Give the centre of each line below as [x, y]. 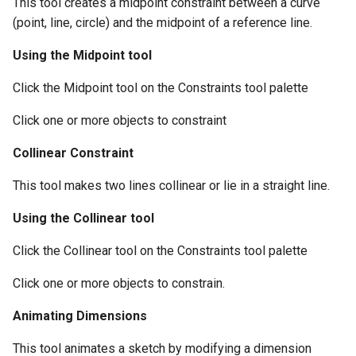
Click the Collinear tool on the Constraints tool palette [160, 251]
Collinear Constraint [73, 153]
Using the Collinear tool [83, 219]
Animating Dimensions [80, 316]
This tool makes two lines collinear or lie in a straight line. [171, 186]
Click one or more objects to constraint [120, 121]
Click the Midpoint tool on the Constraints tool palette [161, 88]
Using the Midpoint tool [82, 56]
